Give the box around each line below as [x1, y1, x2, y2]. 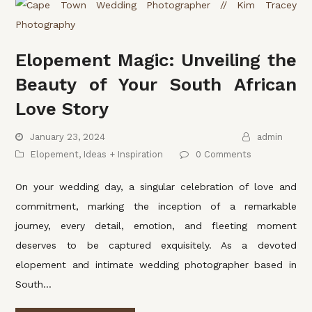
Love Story [15, 97, 109, 119]
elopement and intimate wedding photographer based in [15, 258, 297, 270]
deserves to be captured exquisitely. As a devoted [15, 239, 297, 251]
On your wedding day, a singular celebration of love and [15, 180, 297, 192]
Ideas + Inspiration [84, 148, 164, 159]
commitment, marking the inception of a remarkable [15, 200, 297, 212]
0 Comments [196, 148, 251, 159]
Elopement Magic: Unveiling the [15, 49, 297, 70]
